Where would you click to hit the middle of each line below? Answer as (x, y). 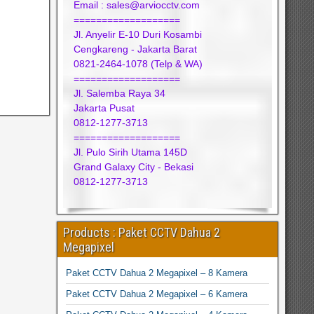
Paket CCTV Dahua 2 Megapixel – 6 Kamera (157, 294)
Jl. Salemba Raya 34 (120, 93)
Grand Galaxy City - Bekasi (134, 166)
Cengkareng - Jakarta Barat (136, 49)
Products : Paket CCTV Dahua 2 (142, 232)
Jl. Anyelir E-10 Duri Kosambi (138, 34)
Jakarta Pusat (104, 108)
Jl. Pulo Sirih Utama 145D (131, 152)
